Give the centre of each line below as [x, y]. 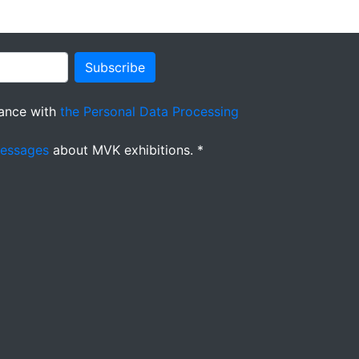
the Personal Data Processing [149, 112]
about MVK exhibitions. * [126, 150]
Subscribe [115, 68]
